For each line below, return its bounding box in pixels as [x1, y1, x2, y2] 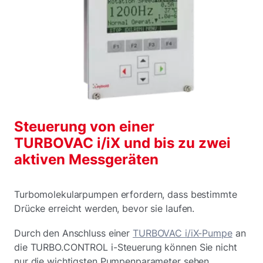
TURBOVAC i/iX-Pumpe [132, 227, 232, 240]
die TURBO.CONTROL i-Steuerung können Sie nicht [14, 241, 237, 254]
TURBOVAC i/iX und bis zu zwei [14, 134, 231, 152]
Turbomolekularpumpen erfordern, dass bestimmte [14, 188, 237, 201]
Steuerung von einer [14, 118, 154, 136]
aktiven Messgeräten [14, 151, 159, 168]
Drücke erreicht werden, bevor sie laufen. [14, 203, 195, 215]
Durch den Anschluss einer [14, 227, 133, 240]
